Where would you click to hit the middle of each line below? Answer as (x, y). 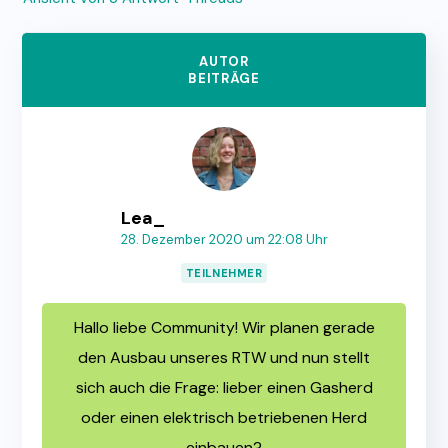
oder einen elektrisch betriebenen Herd (224, 418)
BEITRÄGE (224, 79)
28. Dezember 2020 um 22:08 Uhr (224, 240)
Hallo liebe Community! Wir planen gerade (224, 328)
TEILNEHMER (224, 273)
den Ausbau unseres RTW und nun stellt (224, 358)
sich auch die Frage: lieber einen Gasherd (224, 388)
